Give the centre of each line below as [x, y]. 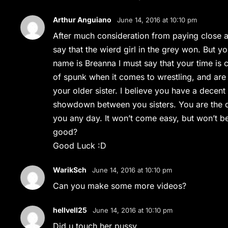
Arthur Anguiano [82, 20]
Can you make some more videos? [120, 186]
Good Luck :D [80, 146]
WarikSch [70, 170]
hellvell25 [70, 210]
